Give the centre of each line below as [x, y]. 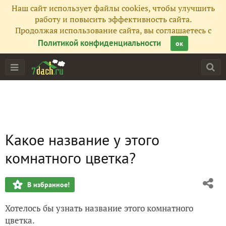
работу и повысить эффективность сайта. [113, 19]
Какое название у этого [82, 139]
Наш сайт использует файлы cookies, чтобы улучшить [113, 8]
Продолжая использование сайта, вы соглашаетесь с [113, 30]
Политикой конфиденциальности [99, 43]
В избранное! [48, 185]
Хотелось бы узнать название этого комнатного [99, 208]
